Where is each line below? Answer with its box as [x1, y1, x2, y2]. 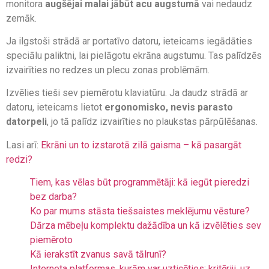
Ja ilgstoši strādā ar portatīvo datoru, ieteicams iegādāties [6, 35, 252, 47]
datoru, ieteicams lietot [6, 101, 104, 113]
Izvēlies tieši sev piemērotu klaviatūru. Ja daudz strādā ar [6, 87, 248, 99]
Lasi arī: [6, 139, 41, 151]
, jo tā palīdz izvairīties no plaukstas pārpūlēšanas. [47, 116, 258, 128]
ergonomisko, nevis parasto [104, 101, 233, 113]
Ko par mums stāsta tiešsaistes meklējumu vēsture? [30, 205, 250, 217]
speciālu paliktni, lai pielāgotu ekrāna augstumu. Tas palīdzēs [6, 50, 262, 62]
